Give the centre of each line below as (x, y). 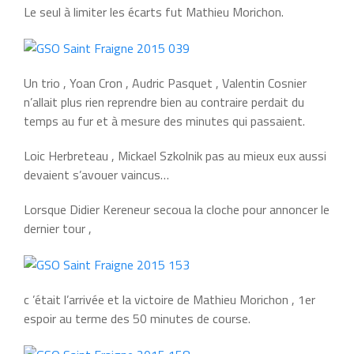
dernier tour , (58, 228)
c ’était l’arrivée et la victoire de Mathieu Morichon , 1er (169, 299)
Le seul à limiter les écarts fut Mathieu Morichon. (154, 11)
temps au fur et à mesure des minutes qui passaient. (164, 121)
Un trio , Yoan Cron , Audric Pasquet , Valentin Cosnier (165, 83)
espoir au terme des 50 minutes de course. (137, 318)
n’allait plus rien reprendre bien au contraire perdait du (164, 102)
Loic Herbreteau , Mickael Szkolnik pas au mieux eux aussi (175, 155)
